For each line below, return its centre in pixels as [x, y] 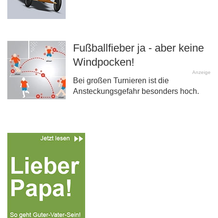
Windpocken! [104, 62]
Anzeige [201, 73]
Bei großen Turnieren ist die [121, 81]
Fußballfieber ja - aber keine [138, 48]
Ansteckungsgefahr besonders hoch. [136, 91]
